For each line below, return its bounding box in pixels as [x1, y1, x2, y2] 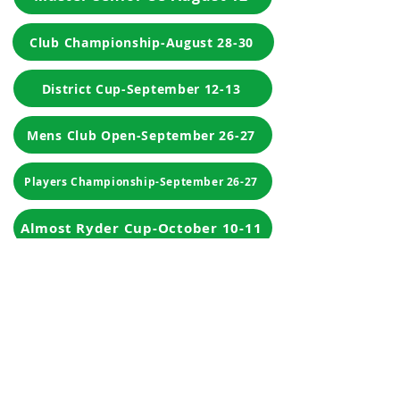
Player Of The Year [28, 304, 254, 337]
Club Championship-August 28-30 [29, 33, 254, 51]
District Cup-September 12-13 [41, 79, 241, 97]
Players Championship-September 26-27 [24, 173, 258, 189]
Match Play [73, 258, 209, 290]
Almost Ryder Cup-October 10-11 [20, 218, 262, 237]
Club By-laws [18, 365, 114, 386]
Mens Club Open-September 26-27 [27, 126, 255, 144]
